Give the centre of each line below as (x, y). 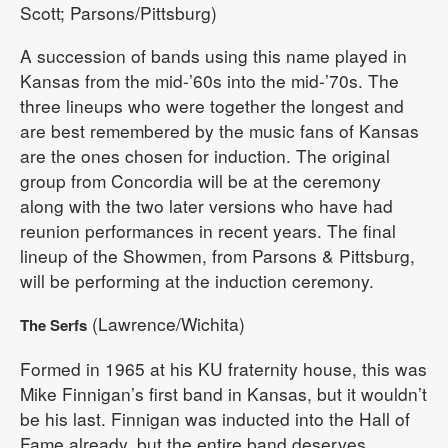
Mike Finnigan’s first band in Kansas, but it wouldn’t (223, 393)
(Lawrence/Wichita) (166, 323)
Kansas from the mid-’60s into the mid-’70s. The (209, 80)
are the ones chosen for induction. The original (205, 155)
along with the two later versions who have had (206, 205)
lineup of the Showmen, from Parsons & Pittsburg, (217, 255)
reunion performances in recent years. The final (208, 230)
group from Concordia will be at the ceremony (200, 180)
